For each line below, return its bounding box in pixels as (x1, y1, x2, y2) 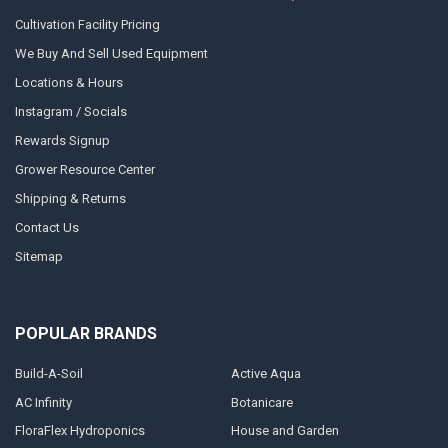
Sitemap (14, 248, 63, 264)
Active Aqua (230, 365, 301, 381)
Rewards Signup (14, 132, 110, 148)
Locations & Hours (14, 74, 123, 90)
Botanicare (230, 394, 293, 410)
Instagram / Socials (14, 103, 127, 119)
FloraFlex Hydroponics (14, 423, 145, 439)
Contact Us (14, 219, 79, 235)
